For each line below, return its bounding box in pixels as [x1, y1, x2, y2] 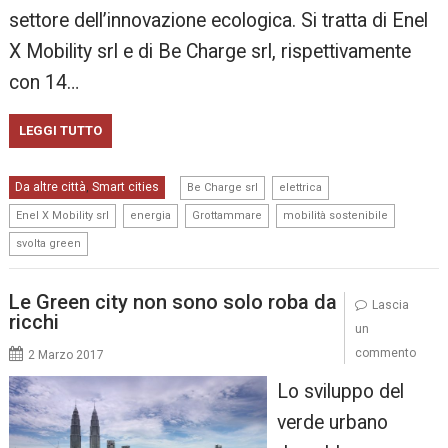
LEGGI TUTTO [19, 123, 103, 139]
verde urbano [276, 410, 388, 434]
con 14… [9, 71, 80, 95]
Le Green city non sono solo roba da [9, 289, 338, 314]
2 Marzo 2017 [28, 347, 105, 362]
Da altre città [15, 180, 87, 195]
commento [354, 345, 416, 360]
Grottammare [192, 209, 263, 223]
